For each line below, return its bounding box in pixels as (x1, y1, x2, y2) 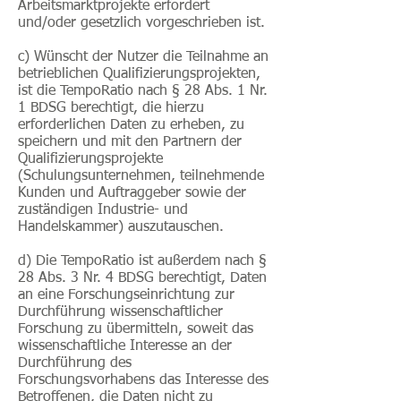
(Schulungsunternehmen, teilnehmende (18, 169, 264, 183)
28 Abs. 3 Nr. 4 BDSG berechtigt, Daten (18, 271, 267, 286)
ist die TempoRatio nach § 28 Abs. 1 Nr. (18, 84, 268, 98)
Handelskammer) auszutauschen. (18, 220, 224, 235)
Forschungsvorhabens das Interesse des (18, 373, 269, 388)
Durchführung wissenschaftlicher (18, 305, 223, 320)
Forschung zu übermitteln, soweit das (18, 322, 253, 337)
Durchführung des (18, 356, 132, 371)
